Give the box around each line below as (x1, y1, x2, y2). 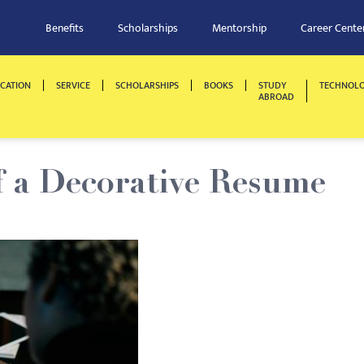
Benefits (45, 19, 84, 37)
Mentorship (212, 19, 266, 37)
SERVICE (56, 77, 90, 93)
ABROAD (258, 89, 294, 105)
